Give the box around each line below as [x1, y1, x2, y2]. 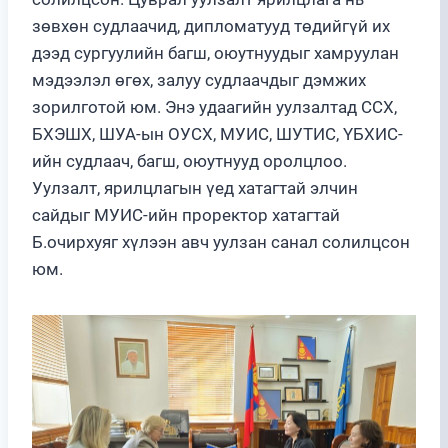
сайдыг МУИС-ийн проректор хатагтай [32, 204, 340, 225]
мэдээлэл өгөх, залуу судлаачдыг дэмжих [32, 69, 366, 90]
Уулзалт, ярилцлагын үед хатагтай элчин [32, 177, 358, 198]
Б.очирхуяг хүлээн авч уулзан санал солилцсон [32, 231, 410, 252]
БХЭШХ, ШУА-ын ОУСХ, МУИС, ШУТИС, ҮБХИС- [32, 123, 403, 144]
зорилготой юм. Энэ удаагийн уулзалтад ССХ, [32, 96, 397, 117]
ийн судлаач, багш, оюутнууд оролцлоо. [32, 150, 347, 171]
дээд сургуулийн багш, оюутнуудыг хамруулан [32, 42, 399, 63]
